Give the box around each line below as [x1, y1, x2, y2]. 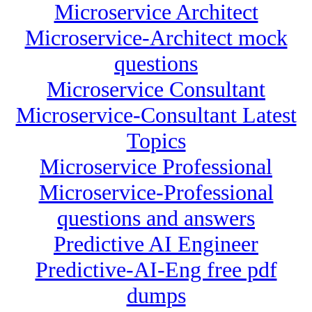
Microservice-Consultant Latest [15, 102, 297, 128]
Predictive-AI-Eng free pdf [35, 257, 277, 283]
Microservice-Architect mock [24, 25, 288, 51]
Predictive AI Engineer [54, 231, 258, 257]
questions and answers [57, 205, 255, 231]
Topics [126, 128, 186, 154]
